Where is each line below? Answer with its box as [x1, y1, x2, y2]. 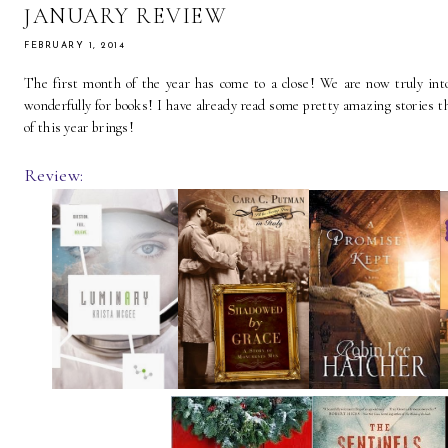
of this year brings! [24, 119, 135, 137]
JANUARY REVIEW [24, 3, 227, 30]
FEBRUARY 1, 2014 [24, 41, 125, 51]
